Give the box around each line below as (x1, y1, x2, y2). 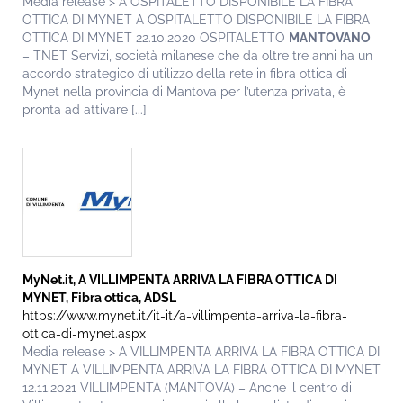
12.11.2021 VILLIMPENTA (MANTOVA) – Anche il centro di (22, 381, 352, 396)
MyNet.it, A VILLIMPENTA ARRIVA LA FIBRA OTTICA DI (22, 273, 337, 288)
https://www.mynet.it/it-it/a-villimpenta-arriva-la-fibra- (22, 309, 347, 324)
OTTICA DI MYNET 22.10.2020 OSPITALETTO (22, 31, 289, 46)
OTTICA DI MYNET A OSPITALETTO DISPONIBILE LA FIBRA (22, 13, 370, 28)
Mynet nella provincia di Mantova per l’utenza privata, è (22, 85, 345, 100)
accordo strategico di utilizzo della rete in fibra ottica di (22, 67, 347, 82)
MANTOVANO (289, 31, 371, 46)
